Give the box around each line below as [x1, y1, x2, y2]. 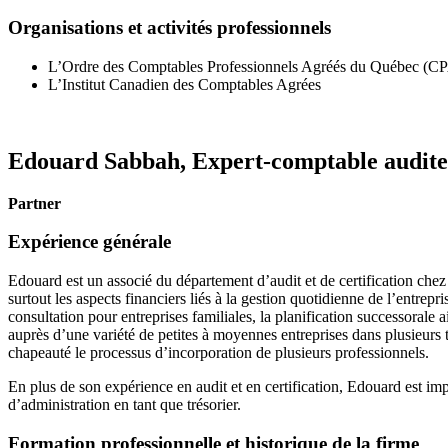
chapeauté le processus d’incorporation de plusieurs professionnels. [8, 344, 429, 362]
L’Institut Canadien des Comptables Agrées [48, 75, 321, 93]
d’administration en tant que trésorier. [8, 396, 241, 414]
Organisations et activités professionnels [8, 17, 331, 39]
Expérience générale [8, 231, 171, 253]
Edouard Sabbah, [8, 147, 192, 174]
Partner [8, 194, 61, 212]
